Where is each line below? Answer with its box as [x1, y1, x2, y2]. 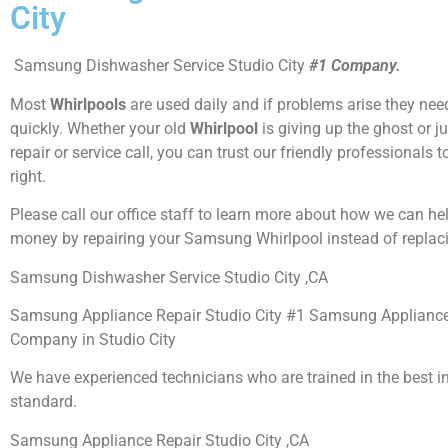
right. [10, 166, 46, 186]
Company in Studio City [10, 330, 180, 350]
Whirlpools [50, 94, 130, 114]
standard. [10, 392, 77, 412]
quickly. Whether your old [10, 118, 190, 138]
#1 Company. [309, 56, 401, 76]
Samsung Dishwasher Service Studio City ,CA [10, 267, 328, 287]
